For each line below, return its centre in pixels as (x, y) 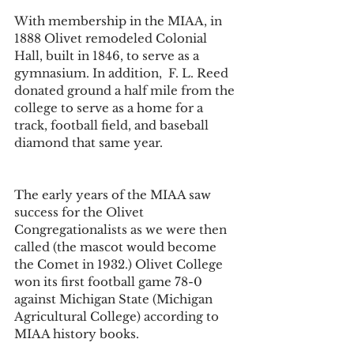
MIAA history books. (78, 333)
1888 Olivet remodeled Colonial (112, 38)
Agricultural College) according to (118, 316)
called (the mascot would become (117, 247)
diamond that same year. (88, 142)
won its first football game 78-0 (110, 281)
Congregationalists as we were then (122, 229)
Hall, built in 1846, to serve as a (108, 55)
